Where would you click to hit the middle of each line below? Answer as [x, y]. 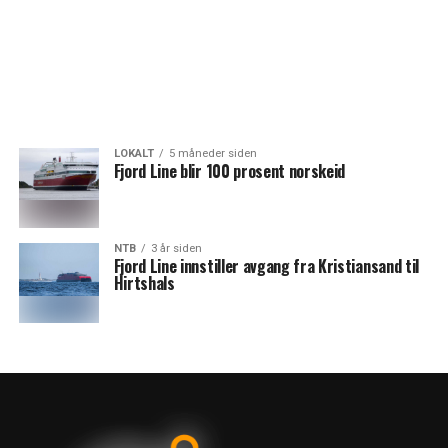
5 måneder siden [212, 153]
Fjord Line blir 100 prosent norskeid [229, 171]
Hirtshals [144, 283]
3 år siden [176, 248]
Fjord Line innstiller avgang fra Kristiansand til [266, 266]
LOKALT [133, 153]
